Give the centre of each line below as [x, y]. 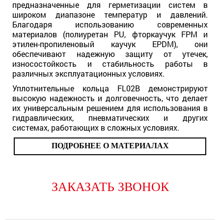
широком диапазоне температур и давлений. [110, 14]
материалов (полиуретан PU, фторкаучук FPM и [110, 34]
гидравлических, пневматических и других [110, 118]
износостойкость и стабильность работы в [110, 64]
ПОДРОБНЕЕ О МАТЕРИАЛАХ [110, 146]
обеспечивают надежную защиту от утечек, [110, 54]
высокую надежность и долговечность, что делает [110, 98]
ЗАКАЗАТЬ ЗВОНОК [110, 187]
